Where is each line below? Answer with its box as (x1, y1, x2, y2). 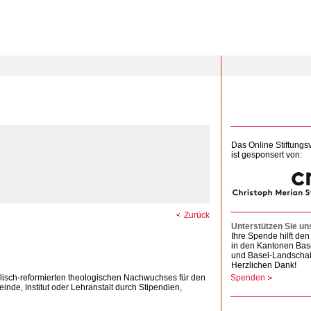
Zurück (184, 210, 210, 220)
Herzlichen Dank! (231, 260, 296, 270)
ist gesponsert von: (231, 150, 302, 160)
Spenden (230, 273, 265, 283)
